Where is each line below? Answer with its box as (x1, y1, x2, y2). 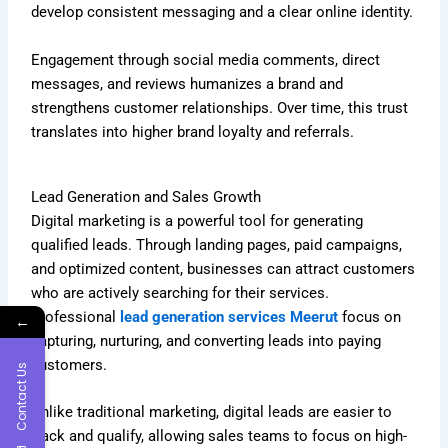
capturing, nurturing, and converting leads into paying (31, 332, 382, 351)
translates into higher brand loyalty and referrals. (31, 122, 355, 141)
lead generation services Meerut (120, 308, 339, 327)
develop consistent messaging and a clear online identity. (31, 3, 414, 22)
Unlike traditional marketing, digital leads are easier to (31, 403, 393, 422)
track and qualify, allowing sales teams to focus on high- (31, 427, 408, 446)
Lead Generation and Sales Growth (31, 188, 262, 207)
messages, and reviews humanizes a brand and (31, 74, 344, 93)
